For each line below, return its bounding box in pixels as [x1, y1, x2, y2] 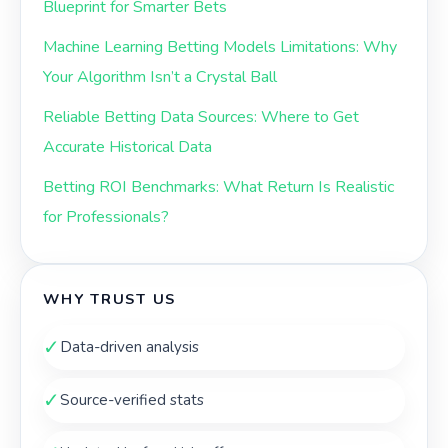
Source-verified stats [60, 390, 204, 411]
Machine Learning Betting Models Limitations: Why [43, 36, 397, 59]
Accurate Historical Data [43, 136, 212, 159]
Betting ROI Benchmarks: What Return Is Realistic [43, 176, 394, 199]
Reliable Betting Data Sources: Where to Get [43, 106, 359, 129]
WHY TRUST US [43, 289, 177, 310]
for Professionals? [43, 206, 169, 229]
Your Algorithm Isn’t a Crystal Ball [43, 66, 277, 89]
